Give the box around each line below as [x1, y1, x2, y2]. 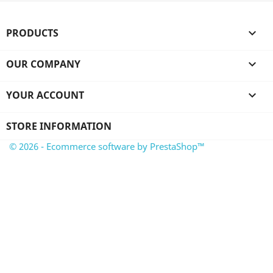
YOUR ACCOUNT [6, 88, 84, 102]
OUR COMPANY [6, 57, 80, 71]
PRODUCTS [6, 26, 58, 40]
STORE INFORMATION [6, 119, 112, 133]
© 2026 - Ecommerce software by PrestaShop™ [9, 140, 205, 152]
